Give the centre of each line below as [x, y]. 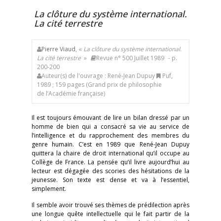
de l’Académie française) [71, 93]
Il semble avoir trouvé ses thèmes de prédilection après [110, 205]
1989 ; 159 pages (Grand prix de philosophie [99, 85]
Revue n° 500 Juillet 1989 [130, 58]
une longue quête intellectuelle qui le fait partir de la [110, 214]
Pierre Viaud [58, 49]
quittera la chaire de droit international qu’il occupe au [110, 153]
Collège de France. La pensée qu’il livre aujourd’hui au [110, 162]
